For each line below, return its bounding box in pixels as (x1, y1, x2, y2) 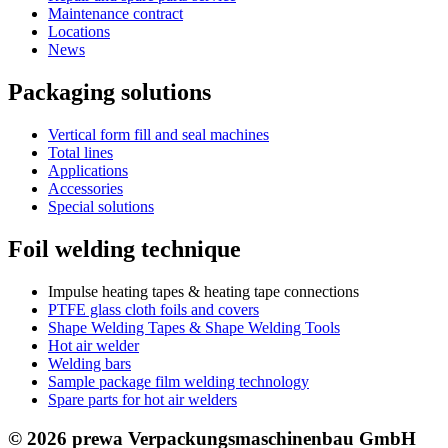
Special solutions (48, 198, 154, 216)
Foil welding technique (8, 236, 241, 263)
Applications (48, 162, 128, 180)
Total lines (48, 144, 113, 162)
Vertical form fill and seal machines (48, 126, 269, 144)
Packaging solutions (8, 79, 211, 106)
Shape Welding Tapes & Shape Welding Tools (48, 318, 340, 336)
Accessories (48, 180, 123, 198)
